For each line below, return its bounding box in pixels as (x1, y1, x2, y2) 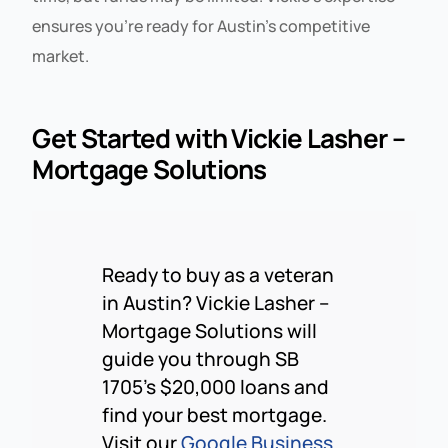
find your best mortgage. (102, 401, 328, 428)
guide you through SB (102, 345, 300, 372)
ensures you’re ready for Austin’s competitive (32, 14, 371, 37)
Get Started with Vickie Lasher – (32, 119, 405, 156)
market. (32, 44, 90, 67)
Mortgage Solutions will (102, 317, 318, 344)
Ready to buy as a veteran (102, 261, 335, 288)
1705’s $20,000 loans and (102, 373, 330, 400)
